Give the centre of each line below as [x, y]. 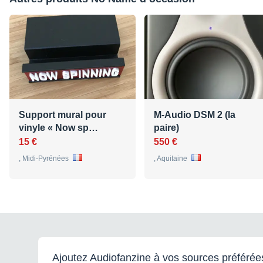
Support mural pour [63, 115]
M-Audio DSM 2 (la [195, 115]
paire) [166, 128]
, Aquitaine [171, 159]
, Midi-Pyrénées [45, 159]
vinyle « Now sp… [58, 128]
